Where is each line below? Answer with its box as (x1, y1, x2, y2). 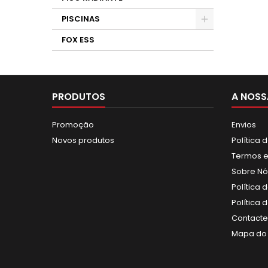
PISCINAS (62, 13, 100, 25)
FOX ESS (62, 34, 95, 45)
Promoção (52, 119, 94, 130)
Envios (232, 119, 256, 130)
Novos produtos (52, 135, 114, 146)
